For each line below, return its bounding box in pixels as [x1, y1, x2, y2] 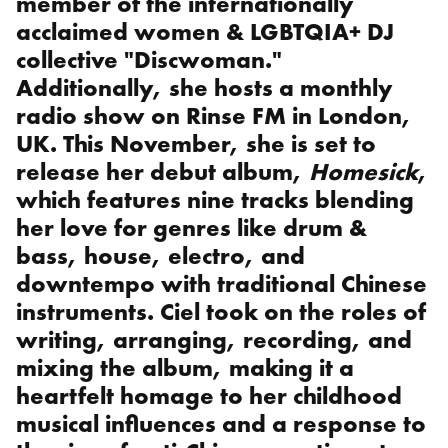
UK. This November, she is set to [16, 128, 376, 160]
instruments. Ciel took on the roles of [16, 296, 426, 328]
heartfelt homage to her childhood [16, 380, 402, 412]
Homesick [309, 156, 418, 188]
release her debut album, [16, 156, 309, 188]
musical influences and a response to [16, 408, 426, 440]
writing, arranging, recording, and [16, 324, 412, 356]
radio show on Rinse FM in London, [16, 100, 412, 132]
